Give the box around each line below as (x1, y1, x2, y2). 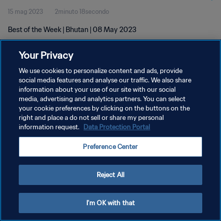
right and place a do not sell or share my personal (19, 113, 164, 122)
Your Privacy (19, 49, 74, 61)
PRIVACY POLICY (8, 88, 56, 96)
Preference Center (83, 143, 138, 151)
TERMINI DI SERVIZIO (8, 106, 67, 113)
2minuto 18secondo (55, 8, 109, 15)
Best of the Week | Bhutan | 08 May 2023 (8, 25, 137, 34)
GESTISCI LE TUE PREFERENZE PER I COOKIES (8, 123, 136, 130)
